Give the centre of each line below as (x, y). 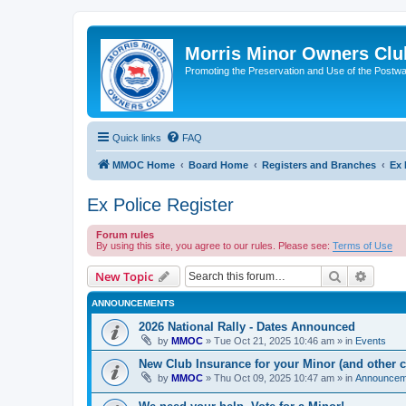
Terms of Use (362, 246)
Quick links (137, 138)
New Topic (124, 276)
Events (371, 341)
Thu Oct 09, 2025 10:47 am (274, 378)
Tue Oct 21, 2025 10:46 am (274, 341)
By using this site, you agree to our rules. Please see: (214, 246)
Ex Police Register (160, 205)
